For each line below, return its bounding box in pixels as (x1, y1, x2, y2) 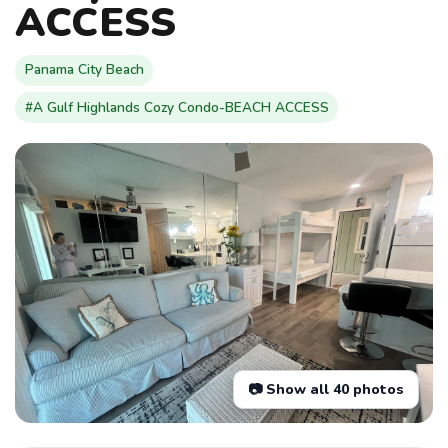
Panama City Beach (24, 60, 144, 80)
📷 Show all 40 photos (248, 379, 404, 399)
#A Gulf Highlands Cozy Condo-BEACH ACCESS (24, 97, 329, 117)
